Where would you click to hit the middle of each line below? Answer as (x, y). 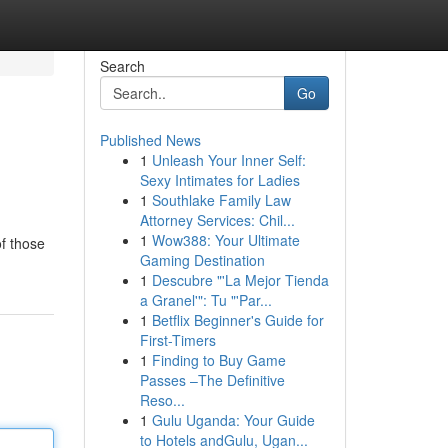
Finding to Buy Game (218, 360)
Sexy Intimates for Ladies (219, 180)
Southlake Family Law (221, 200)
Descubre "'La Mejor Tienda (240, 280)
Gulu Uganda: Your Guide (233, 420)
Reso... (162, 400)
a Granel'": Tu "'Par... (205, 300)
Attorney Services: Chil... (217, 220)
